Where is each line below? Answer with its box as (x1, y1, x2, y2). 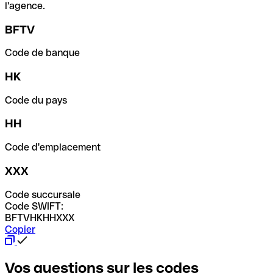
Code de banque (5, 47, 80, 59)
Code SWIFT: (5, 200, 63, 212)
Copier (5, 223, 35, 235)
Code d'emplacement (5, 141, 101, 154)
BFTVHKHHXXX (5, 211, 74, 224)
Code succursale (5, 188, 80, 200)
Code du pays (5, 94, 67, 106)
